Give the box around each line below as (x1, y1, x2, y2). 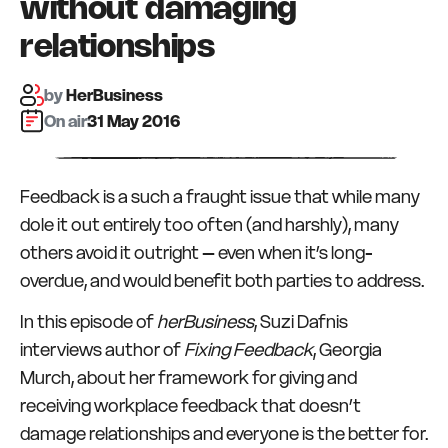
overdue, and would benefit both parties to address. (20, 268, 424, 292)
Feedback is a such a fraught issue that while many (20, 184, 420, 208)
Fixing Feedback (184, 338, 313, 362)
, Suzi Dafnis (254, 310, 348, 334)
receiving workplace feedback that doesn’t (20, 394, 361, 418)
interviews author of (20, 338, 184, 362)
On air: (44, 110, 91, 131)
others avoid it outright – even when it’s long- (20, 240, 373, 264)
